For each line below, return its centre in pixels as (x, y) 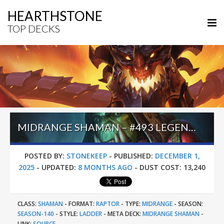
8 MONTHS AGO (105, 167)
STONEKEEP (86, 156)
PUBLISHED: (133, 156)
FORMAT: (81, 204)
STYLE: (69, 214)
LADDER (91, 214)
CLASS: (27, 204)
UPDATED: (59, 167)
